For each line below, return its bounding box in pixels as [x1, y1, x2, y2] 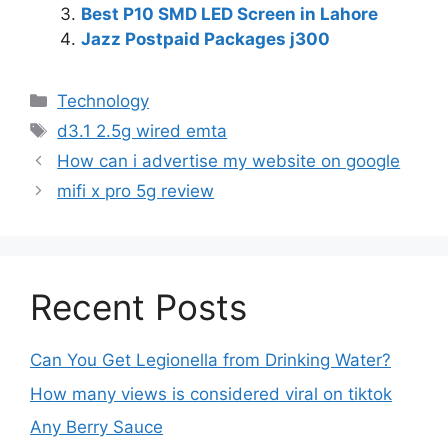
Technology [57, 91, 150, 112]
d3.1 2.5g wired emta [57, 121, 228, 142]
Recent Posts [30, 286, 247, 329]
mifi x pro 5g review [57, 181, 215, 202]
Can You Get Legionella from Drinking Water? [30, 350, 391, 371]
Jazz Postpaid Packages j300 [81, 29, 330, 50]
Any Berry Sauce [30, 417, 163, 438]
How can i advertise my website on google [57, 151, 401, 172]
